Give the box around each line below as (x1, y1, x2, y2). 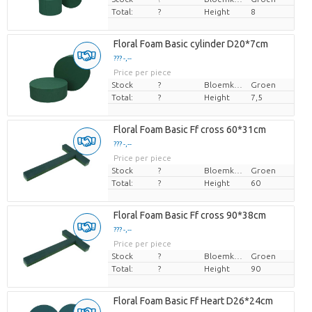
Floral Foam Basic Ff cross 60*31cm (113, 124, 266, 136)
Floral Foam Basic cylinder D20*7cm (113, 38, 268, 50)
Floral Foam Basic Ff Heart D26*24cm (113, 295, 273, 307)
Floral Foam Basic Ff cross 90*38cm (113, 210, 266, 221)
